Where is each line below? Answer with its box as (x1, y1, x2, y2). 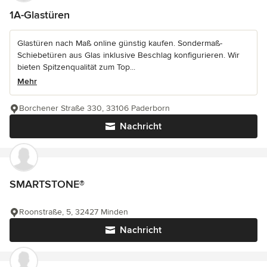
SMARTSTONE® (10, 178, 85, 191)
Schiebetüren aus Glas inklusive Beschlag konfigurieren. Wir (17, 50, 240, 61)
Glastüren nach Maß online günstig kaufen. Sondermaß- (17, 38, 222, 49)
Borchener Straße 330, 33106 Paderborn (19, 103, 170, 114)
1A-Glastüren (10, 8, 70, 22)
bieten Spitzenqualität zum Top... (17, 62, 135, 73)
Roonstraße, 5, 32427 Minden (19, 207, 128, 218)
